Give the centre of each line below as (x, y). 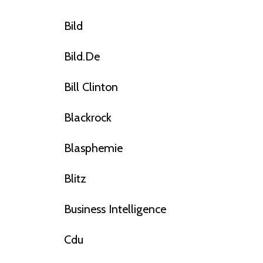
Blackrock (87, 118)
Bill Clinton (91, 87)
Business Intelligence (115, 209)
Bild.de (82, 57)
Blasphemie (93, 148)
